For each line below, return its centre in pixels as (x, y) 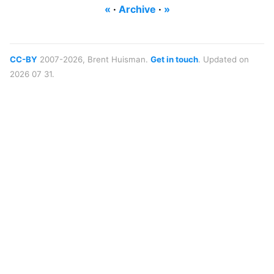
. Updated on (224, 59)
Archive (137, 9)
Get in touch (174, 59)
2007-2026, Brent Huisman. (94, 59)
